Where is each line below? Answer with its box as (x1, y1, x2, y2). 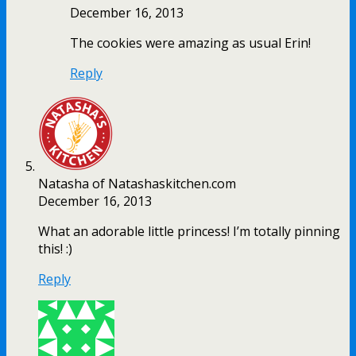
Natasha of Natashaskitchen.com (38, 174, 236, 192)
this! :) (38, 239, 72, 257)
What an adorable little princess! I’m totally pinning (38, 222, 340, 240)
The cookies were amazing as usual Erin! (70, 33, 311, 52)
